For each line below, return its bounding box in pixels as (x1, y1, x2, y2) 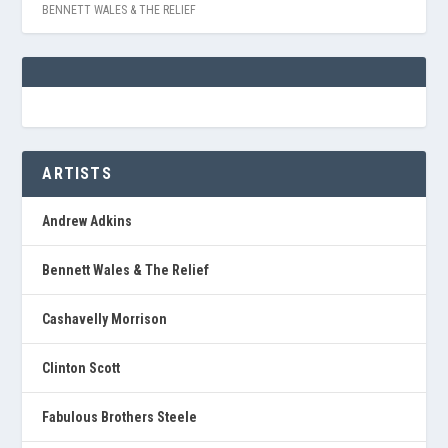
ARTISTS (42, 163, 112, 183)
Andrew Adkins (42, 212, 133, 229)
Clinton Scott (42, 359, 121, 376)
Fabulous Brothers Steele (42, 408, 198, 425)
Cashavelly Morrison (42, 310, 168, 327)
